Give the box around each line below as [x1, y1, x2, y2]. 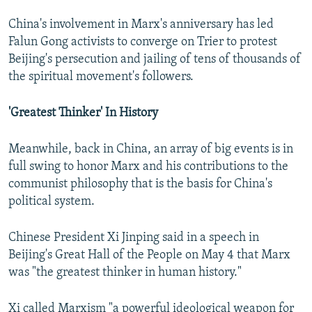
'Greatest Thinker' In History [8, 106, 158, 120]
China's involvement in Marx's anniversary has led [8, 17, 274, 31]
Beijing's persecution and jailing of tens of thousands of [8, 52, 301, 66]
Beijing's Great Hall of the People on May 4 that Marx [8, 248, 290, 262]
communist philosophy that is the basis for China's [8, 177, 272, 191]
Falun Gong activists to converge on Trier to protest [8, 35, 277, 49]
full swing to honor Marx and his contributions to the [8, 159, 288, 173]
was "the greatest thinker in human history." [8, 265, 242, 279]
